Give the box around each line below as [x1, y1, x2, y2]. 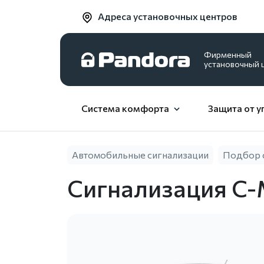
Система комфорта [81, 103, 169, 114]
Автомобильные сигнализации [72, 149, 209, 161]
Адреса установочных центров [98, 11, 237, 22]
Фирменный [204, 49, 252, 60]
